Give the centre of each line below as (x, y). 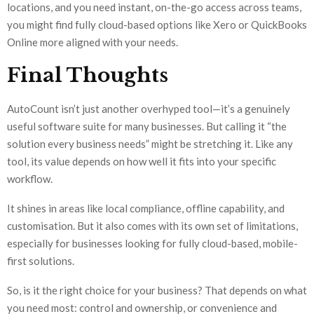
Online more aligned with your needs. (93, 42)
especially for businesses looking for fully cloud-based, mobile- (152, 244)
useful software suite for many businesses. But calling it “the (147, 127)
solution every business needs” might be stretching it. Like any (150, 144)
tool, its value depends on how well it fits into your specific (142, 162)
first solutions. (41, 261)
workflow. (30, 179)
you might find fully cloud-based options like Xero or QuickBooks (157, 25)
